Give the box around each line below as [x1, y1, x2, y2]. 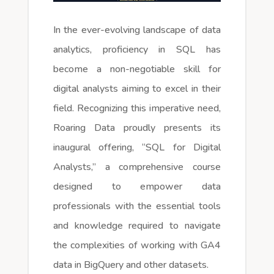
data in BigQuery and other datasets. [53, 257, 209, 272]
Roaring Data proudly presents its [53, 120, 221, 135]
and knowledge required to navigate [53, 218, 221, 232]
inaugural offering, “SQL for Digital [53, 140, 221, 154]
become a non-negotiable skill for [53, 62, 221, 76]
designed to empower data [53, 179, 221, 193]
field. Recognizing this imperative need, [53, 101, 221, 115]
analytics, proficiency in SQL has [53, 42, 221, 56]
